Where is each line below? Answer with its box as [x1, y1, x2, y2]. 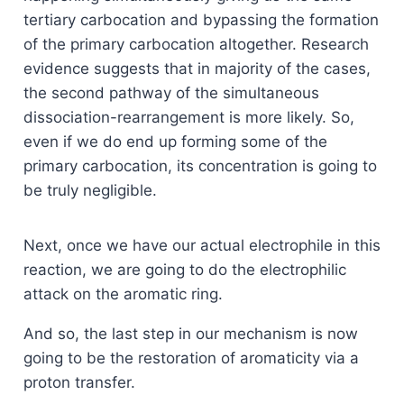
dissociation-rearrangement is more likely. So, [23, 108, 354, 127]
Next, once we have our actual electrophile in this [23, 236, 381, 255]
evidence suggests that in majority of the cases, [23, 60, 371, 78]
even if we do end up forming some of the [23, 133, 327, 151]
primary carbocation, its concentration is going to [23, 157, 377, 176]
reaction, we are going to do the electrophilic [23, 261, 346, 280]
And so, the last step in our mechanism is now [23, 325, 358, 344]
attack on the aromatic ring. [23, 285, 223, 304]
